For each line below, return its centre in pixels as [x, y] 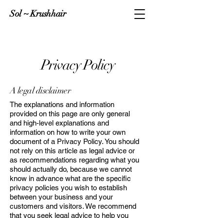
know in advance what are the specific [70, 178]
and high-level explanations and [59, 123]
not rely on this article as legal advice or [72, 151]
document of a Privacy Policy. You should [74, 141]
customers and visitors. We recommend [73, 206]
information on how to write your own [68, 132]
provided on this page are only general [70, 114]
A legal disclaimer [40, 91]
